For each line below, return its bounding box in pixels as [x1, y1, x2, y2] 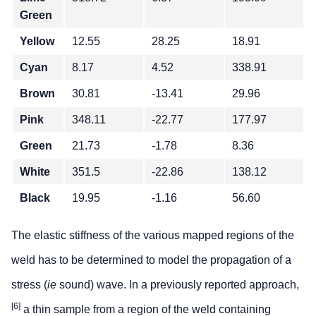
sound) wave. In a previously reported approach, [56, 279, 299, 291]
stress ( [11, 279, 47, 291]
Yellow [20, 35, 54, 48]
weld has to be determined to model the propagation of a [11, 254, 291, 267]
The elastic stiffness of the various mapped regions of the [11, 229, 294, 242]
